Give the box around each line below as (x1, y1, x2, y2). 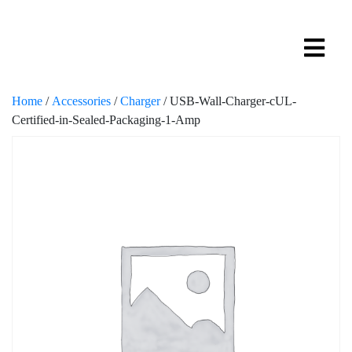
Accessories (52, 94, 111, 108)
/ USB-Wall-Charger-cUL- (160, 94, 296, 108)
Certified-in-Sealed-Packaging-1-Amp (12, 113, 200, 126)
